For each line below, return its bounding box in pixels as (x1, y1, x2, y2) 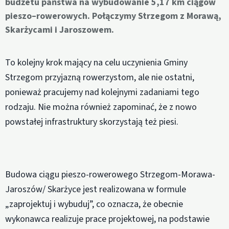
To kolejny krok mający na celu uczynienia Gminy (5, 56, 188, 69)
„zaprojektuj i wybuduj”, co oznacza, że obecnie (5, 198, 183, 211)
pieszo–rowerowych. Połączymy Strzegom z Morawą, (5, 10, 221, 23)
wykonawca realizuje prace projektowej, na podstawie (5, 213, 210, 226)
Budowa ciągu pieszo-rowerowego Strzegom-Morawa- (5, 168, 215, 181)
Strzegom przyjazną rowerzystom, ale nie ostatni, (5, 71, 194, 84)
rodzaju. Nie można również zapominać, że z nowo (5, 100, 197, 113)
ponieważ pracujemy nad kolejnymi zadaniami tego (5, 85, 199, 99)
